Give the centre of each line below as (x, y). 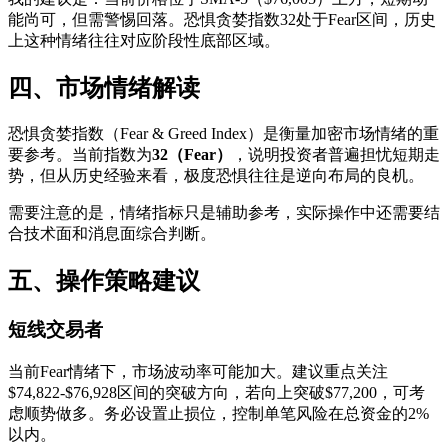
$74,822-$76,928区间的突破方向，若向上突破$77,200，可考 (216, 392)
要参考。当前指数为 (80, 155)
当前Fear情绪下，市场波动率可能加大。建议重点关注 (198, 371)
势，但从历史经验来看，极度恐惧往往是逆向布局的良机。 (216, 176)
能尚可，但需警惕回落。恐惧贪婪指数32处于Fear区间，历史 (222, 20)
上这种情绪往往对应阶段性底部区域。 (144, 41)
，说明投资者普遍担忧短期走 (336, 155)
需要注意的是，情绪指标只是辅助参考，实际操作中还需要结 (224, 213)
